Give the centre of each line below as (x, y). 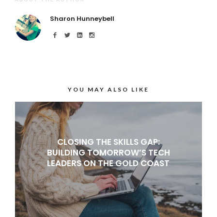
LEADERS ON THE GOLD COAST (108, 163)
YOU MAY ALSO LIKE (108, 89)
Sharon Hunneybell (82, 18)
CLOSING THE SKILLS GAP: (108, 142)
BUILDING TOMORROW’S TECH (108, 153)
